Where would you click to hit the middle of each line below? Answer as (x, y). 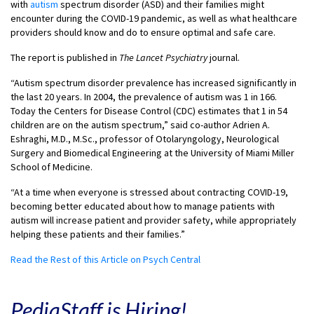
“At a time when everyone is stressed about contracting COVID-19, (149, 192)
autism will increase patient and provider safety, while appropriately (153, 220)
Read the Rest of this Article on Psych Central (105, 259)
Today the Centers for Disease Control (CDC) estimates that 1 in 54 (149, 110)
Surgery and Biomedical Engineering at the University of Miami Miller (152, 152)
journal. (224, 57)
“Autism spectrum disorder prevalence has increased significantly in (153, 82)
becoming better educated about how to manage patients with (143, 206)
